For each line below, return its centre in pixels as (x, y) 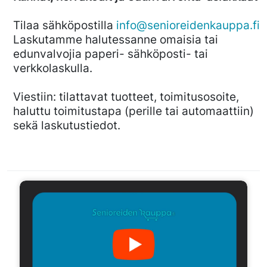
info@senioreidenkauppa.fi (188, 25)
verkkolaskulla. (53, 68)
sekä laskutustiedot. (67, 125)
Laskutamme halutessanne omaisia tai (116, 39)
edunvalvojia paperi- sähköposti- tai (111, 53)
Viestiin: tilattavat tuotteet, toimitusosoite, (126, 96)
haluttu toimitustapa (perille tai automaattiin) (133, 111)
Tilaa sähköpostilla (65, 25)
